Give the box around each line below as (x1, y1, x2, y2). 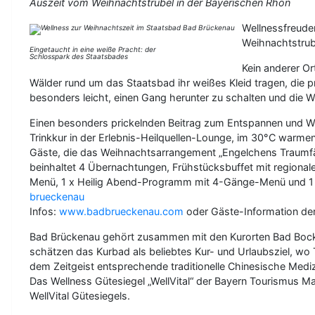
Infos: (30, 205, 59, 217)
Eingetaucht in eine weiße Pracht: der (30, 44, 156, 53)
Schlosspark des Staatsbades (30, 51, 128, 60)
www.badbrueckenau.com (59, 205, 184, 217)
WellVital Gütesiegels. (30, 289, 130, 302)
